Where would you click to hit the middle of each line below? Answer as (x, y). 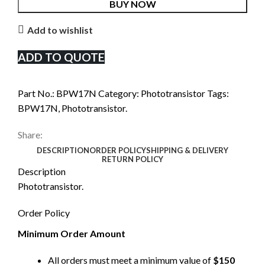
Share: (30, 135)
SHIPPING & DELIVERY (187, 151)
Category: (119, 93)
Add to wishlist (60, 30)
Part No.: (37, 93)
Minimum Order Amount (72, 234)
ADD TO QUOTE (61, 57)
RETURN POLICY (132, 159)
